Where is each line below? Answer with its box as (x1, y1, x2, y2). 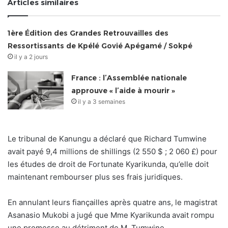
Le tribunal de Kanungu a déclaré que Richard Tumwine (8, 134, 207, 144)
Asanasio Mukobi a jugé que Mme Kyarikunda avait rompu (8, 210, 214, 220)
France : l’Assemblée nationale (71, 73, 187, 83)
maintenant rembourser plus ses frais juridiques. (8, 172, 183, 182)
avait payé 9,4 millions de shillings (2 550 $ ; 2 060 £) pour (8, 147, 217, 157)
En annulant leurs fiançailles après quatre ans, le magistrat (8, 197, 217, 208)
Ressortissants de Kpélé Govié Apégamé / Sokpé (8, 41, 193, 51)
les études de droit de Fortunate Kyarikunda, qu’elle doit (8, 159, 209, 169)
